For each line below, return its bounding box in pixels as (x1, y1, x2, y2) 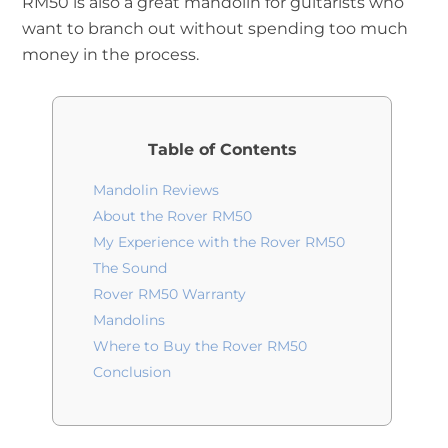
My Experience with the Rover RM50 (93, 232, 345, 251)
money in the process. (22, 44, 199, 65)
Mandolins (93, 310, 165, 329)
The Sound (93, 258, 167, 277)
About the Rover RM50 (93, 206, 252, 225)
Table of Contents (147, 139, 297, 159)
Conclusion (93, 362, 171, 381)
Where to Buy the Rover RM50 (93, 336, 307, 355)
